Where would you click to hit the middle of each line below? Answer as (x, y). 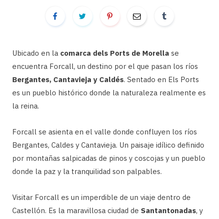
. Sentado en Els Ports (161, 79)
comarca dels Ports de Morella (115, 53)
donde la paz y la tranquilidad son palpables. (87, 171)
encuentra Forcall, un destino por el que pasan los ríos (105, 66)
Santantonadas (168, 210)
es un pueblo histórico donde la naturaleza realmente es (109, 93)
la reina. (26, 106)
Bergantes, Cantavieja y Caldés (68, 79)
